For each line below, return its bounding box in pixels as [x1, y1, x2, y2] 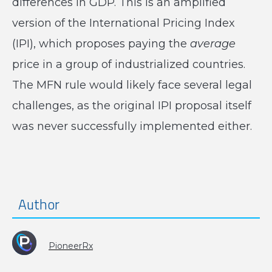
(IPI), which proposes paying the [12, 37, 190, 50]
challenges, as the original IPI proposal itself [12, 99, 251, 112]
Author [18, 194, 59, 215]
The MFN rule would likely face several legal [12, 78, 252, 92]
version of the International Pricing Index [12, 16, 235, 30]
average [190, 37, 236, 50]
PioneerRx [49, 240, 93, 251]
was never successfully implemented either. [12, 120, 252, 133]
